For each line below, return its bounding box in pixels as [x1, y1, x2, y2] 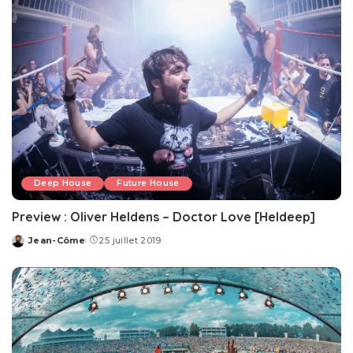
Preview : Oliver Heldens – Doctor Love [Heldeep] [12, 208, 315, 225]
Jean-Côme [28, 234, 86, 246]
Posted [11, 240, 49, 252]
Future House [117, 177, 180, 188]
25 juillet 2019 [98, 234, 162, 246]
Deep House [34, 177, 92, 188]
